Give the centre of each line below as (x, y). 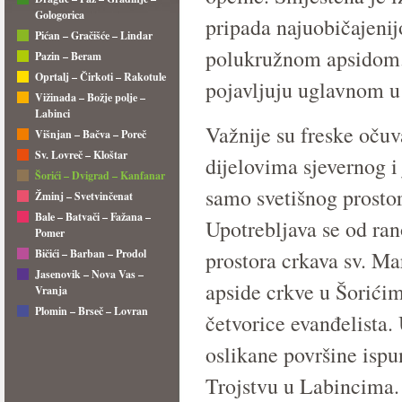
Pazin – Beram (68, 56)
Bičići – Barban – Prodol (91, 253)
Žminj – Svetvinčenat (84, 196)
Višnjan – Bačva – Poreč (91, 134)
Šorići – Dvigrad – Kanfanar (100, 175)
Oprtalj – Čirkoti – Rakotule (100, 77)
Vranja (51, 290)
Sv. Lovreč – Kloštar (81, 155)
